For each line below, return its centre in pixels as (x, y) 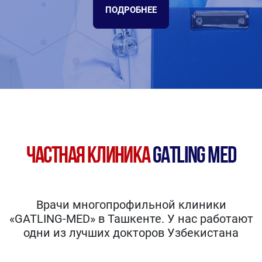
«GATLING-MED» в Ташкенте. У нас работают (131, 219)
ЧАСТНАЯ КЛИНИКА (89, 157)
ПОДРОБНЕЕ (131, 10)
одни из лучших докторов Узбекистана (131, 233)
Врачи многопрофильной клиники (131, 205)
